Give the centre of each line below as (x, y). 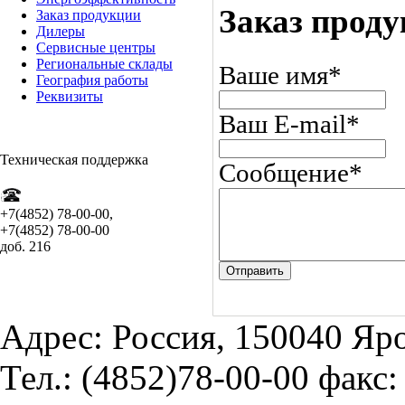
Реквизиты (70, 96)
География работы (92, 80)
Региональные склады (104, 64)
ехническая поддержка (78, 160)
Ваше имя (273, 75)
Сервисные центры (96, 47)
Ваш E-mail (283, 123)
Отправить (255, 270)
